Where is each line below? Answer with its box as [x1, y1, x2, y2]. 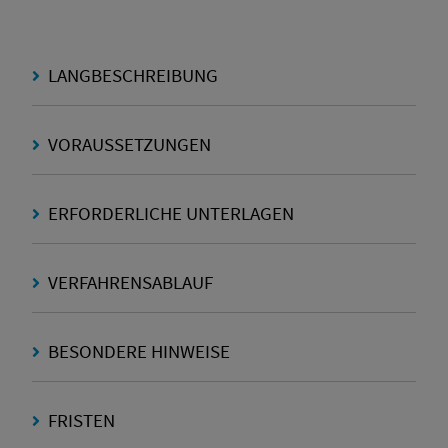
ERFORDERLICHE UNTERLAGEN [44, 201, 294, 226]
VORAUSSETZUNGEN [44, 132, 211, 157]
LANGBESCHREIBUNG [44, 63, 218, 88]
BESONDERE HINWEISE [44, 339, 230, 364]
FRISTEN [44, 408, 115, 433]
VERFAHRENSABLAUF [44, 270, 213, 295]
